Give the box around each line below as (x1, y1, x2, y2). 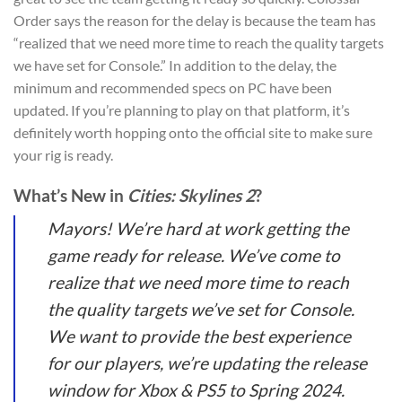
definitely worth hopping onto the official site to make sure (13, 124, 372, 142)
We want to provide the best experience (48, 325, 351, 346)
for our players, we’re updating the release (48, 352, 367, 373)
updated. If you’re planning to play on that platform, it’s (13, 101, 350, 119)
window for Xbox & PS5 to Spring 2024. (48, 379, 345, 400)
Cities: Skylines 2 (127, 185, 255, 206)
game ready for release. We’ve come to (48, 244, 340, 266)
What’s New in (13, 185, 127, 206)
